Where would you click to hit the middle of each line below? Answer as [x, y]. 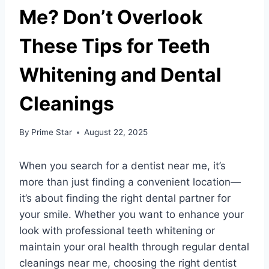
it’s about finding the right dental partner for [125, 198]
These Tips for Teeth [115, 46]
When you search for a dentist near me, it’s [122, 166]
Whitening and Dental [120, 74]
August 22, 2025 [116, 132]
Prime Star [52, 132]
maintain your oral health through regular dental [134, 247]
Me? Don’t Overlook [111, 17]
